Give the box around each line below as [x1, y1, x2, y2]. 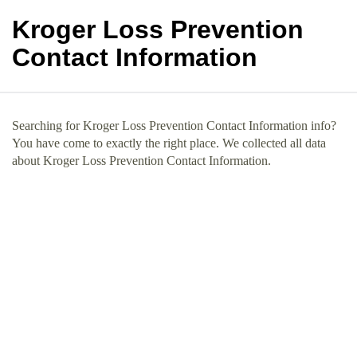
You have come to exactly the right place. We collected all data [12, 136, 326, 150]
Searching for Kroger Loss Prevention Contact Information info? [12, 119, 336, 132]
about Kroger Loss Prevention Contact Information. [12, 154, 271, 167]
